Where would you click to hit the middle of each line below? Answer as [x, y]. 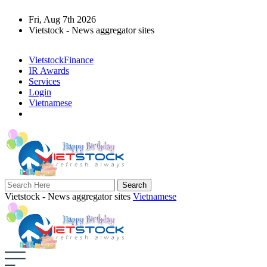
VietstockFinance [61, 60]
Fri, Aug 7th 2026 [63, 19]
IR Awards [49, 71]
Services [44, 81]
